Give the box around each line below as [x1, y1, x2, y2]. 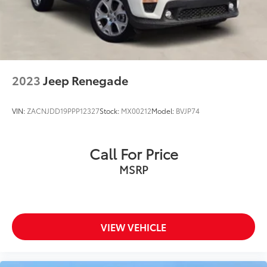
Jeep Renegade [43, 72, 128, 89]
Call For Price [89, 143, 178, 164]
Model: [151, 105, 176, 116]
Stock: [100, 105, 121, 116]
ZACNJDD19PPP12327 [27, 105, 100, 116]
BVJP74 [176, 105, 200, 116]
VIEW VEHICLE [101, 220, 166, 234]
